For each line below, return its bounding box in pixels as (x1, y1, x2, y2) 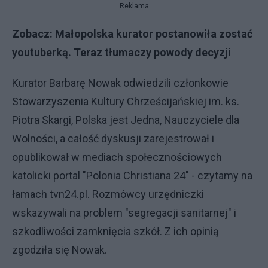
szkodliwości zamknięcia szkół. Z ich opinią (12, 225, 219, 237)
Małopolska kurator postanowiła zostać (55, 28, 252, 40)
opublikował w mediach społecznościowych (12, 151, 222, 163)
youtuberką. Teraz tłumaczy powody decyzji (12, 46, 231, 59)
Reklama (119, 2, 149, 10)
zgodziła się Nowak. (12, 243, 109, 256)
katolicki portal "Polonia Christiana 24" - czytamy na (12, 169, 252, 182)
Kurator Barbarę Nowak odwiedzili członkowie (12, 77, 229, 89)
